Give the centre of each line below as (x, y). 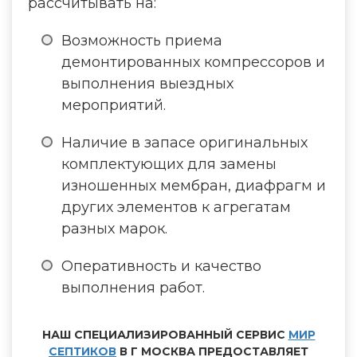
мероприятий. (114, 105)
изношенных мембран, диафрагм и (194, 186)
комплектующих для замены (169, 164)
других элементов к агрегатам (176, 207)
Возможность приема (142, 41)
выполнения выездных (147, 84)
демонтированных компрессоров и (193, 62)
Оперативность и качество (161, 266)
